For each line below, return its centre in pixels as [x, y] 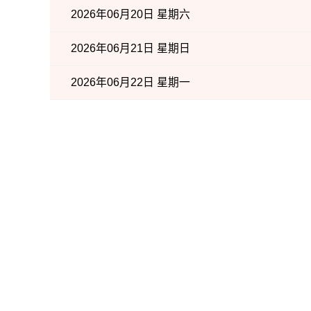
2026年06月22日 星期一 [131, 82]
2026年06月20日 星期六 [131, 14]
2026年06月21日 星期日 [131, 48]
